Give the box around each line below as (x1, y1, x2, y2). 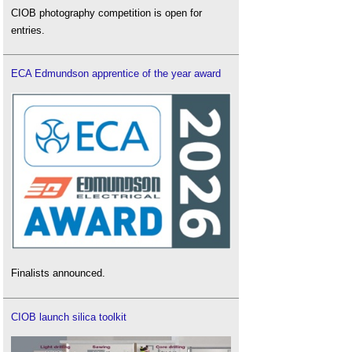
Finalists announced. (11, 267, 105, 280)
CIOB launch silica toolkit (11, 310, 126, 323)
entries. (11, 24, 45, 36)
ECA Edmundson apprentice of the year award (11, 68, 221, 79)
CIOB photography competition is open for (11, 6, 202, 19)
